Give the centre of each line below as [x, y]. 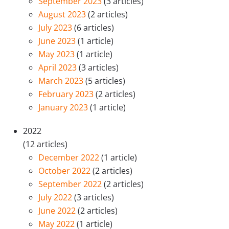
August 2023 [63, 14]
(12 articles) [45, 144]
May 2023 [58, 54]
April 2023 [59, 67]
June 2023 [58, 41]
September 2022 [71, 184]
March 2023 [62, 81]
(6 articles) [94, 28]
